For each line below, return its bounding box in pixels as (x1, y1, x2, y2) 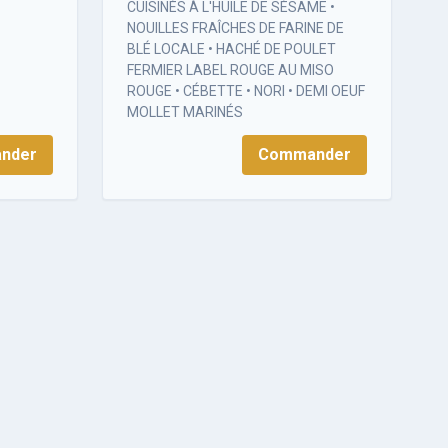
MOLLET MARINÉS (127, 104, 243, 121)
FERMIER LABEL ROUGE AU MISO (127, 62, 334, 79)
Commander (258, 145, 351, 165)
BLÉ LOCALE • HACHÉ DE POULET (127, 41, 336, 58)
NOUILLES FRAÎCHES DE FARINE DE (127, 20, 344, 37)
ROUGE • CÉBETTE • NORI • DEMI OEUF (127, 83, 365, 100)
